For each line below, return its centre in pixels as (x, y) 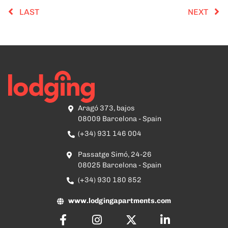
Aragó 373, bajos (107, 108)
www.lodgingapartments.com (120, 201)
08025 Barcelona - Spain (120, 165)
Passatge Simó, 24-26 (115, 154)
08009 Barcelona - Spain (120, 119)
